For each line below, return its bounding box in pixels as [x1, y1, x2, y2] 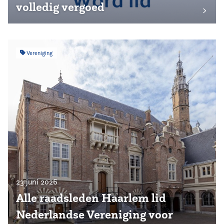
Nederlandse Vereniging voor [16, 206, 172, 222]
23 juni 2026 [16, 176, 57, 186]
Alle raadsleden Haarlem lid [16, 190, 166, 205]
